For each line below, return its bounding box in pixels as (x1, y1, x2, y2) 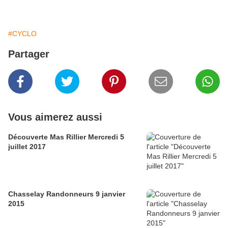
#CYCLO (8, 30, 37, 38)
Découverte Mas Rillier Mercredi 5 (8, 133, 124, 141)
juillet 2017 (8, 142, 46, 151)
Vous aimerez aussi (8, 111, 102, 123)
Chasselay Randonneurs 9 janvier (8, 190, 125, 198)
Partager (8, 48, 49, 60)
